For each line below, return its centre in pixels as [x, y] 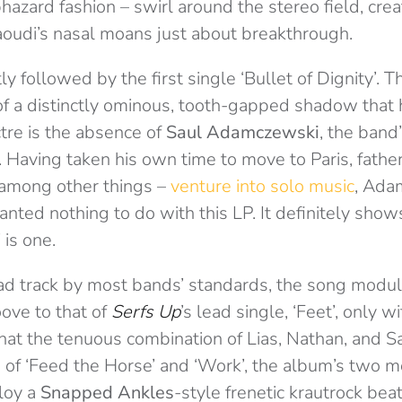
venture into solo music [262, 187]
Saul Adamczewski [243, 133]
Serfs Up [146, 312]
